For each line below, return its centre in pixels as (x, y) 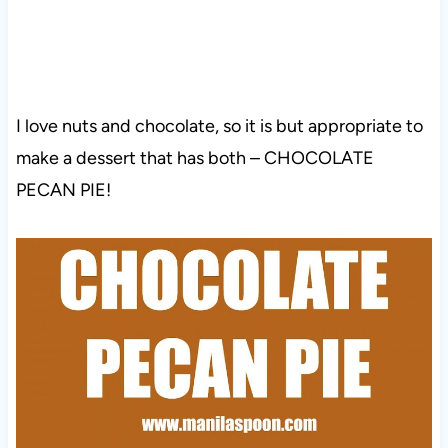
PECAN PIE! (63, 190)
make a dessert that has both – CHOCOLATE (194, 158)
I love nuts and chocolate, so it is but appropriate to (219, 126)
